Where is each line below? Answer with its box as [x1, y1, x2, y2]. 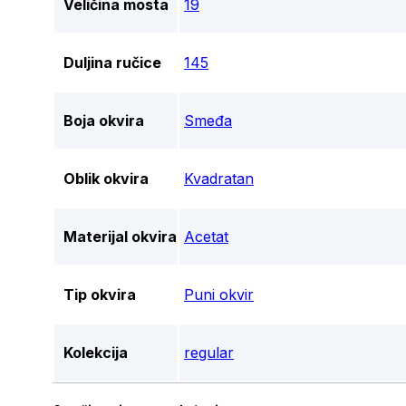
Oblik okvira [63, 169, 149, 188]
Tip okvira [63, 285, 136, 304]
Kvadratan [184, 169, 254, 188]
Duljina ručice [63, 53, 161, 72]
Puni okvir [184, 285, 254, 304]
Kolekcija [63, 343, 128, 362]
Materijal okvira [63, 227, 177, 246]
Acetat [184, 227, 228, 246]
